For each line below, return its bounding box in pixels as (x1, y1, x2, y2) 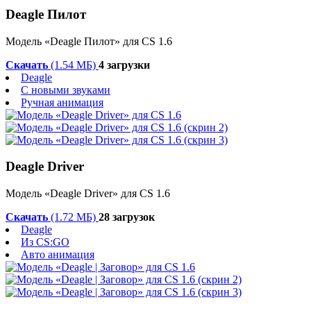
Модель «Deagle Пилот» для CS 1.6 (6, 35, 172, 47)
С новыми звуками (21, 83, 110, 96)
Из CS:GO (21, 236, 69, 249)
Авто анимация (21, 249, 94, 261)
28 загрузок (99, 211, 155, 224)
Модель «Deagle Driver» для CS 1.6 (6, 187, 170, 200)
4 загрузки (99, 58, 150, 71)
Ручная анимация (21, 96, 103, 108)
